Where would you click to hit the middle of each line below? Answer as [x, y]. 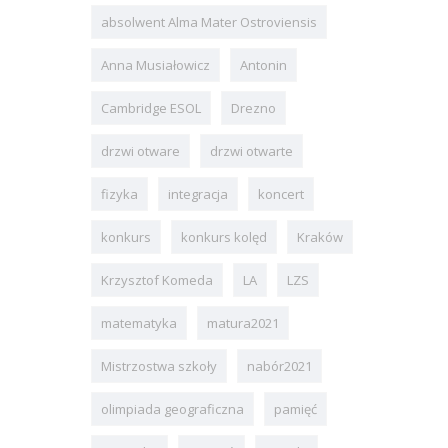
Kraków [320, 236]
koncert [281, 193]
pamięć [295, 408]
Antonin [263, 64]
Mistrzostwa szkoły [159, 365]
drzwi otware [140, 150]
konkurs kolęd [224, 236]
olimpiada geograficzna [172, 408]
